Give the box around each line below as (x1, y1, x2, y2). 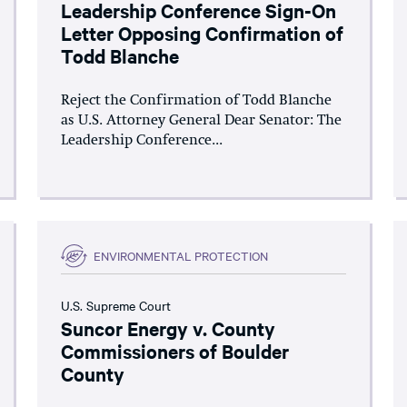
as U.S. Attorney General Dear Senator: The (61, 113, 342, 128)
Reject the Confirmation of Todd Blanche (61, 93, 333, 108)
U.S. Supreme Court (61, 295, 172, 314)
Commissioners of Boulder (61, 337, 290, 363)
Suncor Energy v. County (61, 314, 276, 341)
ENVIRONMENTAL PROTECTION (94, 247, 269, 263)
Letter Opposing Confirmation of (61, 19, 344, 45)
